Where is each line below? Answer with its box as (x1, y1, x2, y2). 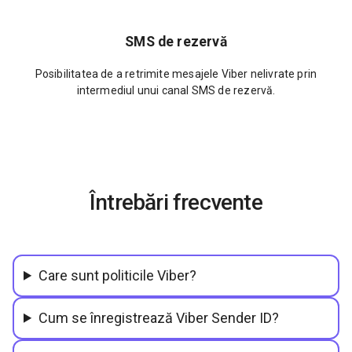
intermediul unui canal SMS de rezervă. (76, 83, 276, 97)
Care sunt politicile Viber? (38, 266, 197, 284)
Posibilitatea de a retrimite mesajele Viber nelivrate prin (35, 67, 317, 80)
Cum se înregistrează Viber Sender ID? (38, 309, 280, 326)
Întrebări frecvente (90, 189, 262, 215)
